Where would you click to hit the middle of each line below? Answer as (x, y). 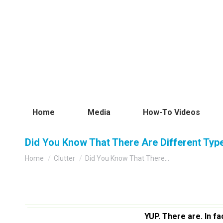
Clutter (64, 159)
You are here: (47, 154)
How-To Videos (172, 112)
